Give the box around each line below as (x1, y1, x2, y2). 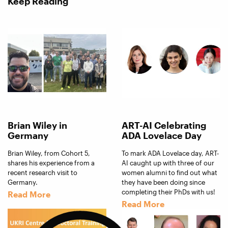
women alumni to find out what (122, 168, 217, 177)
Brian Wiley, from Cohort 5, (8, 149, 90, 158)
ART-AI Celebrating (122, 120, 206, 131)
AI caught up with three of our (122, 159, 214, 167)
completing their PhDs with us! (122, 188, 215, 196)
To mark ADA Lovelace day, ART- (122, 149, 219, 158)
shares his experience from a (8, 159, 95, 167)
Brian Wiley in (8, 120, 67, 131)
